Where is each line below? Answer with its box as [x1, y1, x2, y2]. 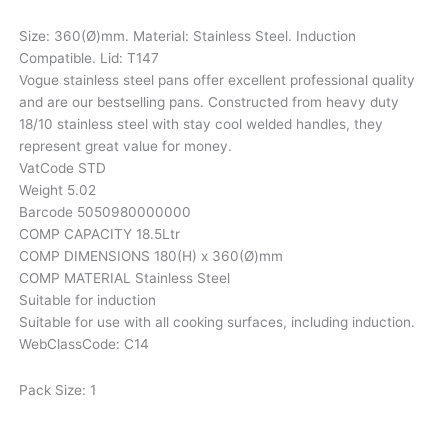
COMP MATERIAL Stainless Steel [18, 270, 230, 287]
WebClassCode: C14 [18, 336, 149, 353]
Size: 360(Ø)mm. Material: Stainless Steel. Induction [18, 28, 356, 45]
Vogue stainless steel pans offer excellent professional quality [18, 72, 415, 89]
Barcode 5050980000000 [18, 204, 191, 221]
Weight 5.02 [18, 182, 96, 199]
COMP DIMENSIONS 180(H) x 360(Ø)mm [18, 248, 283, 265]
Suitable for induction [18, 292, 156, 309]
